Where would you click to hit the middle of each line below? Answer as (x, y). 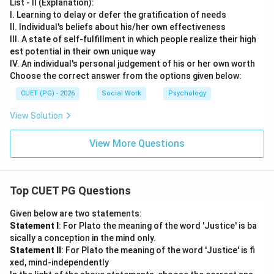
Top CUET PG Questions (70, 191)
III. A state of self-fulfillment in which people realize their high (133, 39)
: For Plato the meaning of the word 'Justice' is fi (158, 250)
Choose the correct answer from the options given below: (126, 76)
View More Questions (137, 143)
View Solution (36, 116)
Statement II (35, 250)
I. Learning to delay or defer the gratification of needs (118, 15)
